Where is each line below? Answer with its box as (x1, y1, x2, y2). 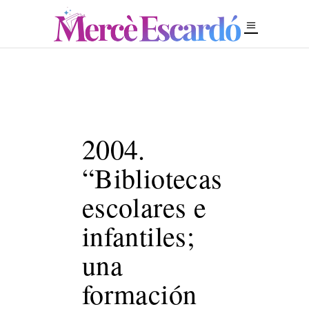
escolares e (81, 188, 207, 225)
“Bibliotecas (81, 159, 223, 196)
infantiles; (81, 217, 195, 254)
